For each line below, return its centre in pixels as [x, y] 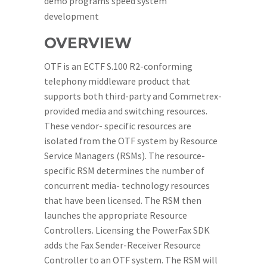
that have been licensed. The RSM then [123, 200]
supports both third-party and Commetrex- [133, 96]
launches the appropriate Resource [116, 215]
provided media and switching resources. [126, 111]
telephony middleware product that [117, 81]
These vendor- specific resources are [118, 126]
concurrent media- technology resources [127, 185]
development [72, 16]
